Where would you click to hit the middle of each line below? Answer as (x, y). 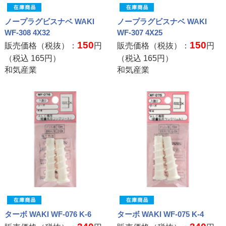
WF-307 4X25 (140, 33)
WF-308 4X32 (27, 33)
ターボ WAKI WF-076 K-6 (48, 214)
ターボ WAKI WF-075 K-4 (161, 214)
